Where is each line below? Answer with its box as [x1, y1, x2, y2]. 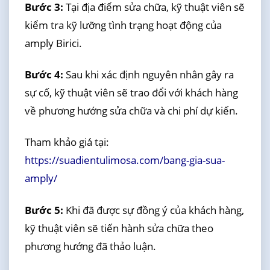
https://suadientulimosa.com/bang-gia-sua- [24, 153, 225, 168]
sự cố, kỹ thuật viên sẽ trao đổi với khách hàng [24, 86, 238, 100]
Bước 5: [24, 202, 63, 217]
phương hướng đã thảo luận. [24, 239, 156, 253]
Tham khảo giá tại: [24, 135, 109, 149]
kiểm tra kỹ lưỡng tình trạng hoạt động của [24, 17, 222, 32]
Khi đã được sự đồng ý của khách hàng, [63, 202, 244, 217]
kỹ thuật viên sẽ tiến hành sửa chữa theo [24, 221, 213, 235]
